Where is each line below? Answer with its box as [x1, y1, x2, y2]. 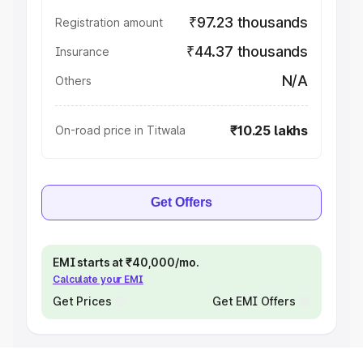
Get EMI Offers [211, 294, 296, 308]
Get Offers [151, 195, 212, 209]
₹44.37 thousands [186, 43, 308, 60]
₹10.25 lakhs [230, 122, 308, 139]
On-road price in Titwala [55, 123, 186, 137]
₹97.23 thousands [188, 14, 308, 31]
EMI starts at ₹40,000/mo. [53, 255, 199, 269]
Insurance [55, 45, 109, 58]
